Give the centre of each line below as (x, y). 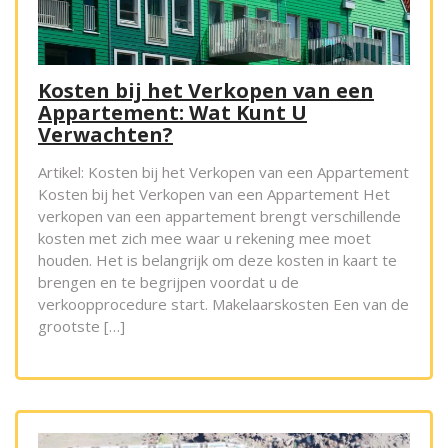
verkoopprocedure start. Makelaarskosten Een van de (223, 303)
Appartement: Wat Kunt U (172, 112)
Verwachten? (105, 134)
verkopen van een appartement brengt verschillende (219, 215)
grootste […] (81, 325)
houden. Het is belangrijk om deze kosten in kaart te (217, 259)
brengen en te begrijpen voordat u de (168, 281)
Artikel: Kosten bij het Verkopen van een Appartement (223, 171)
